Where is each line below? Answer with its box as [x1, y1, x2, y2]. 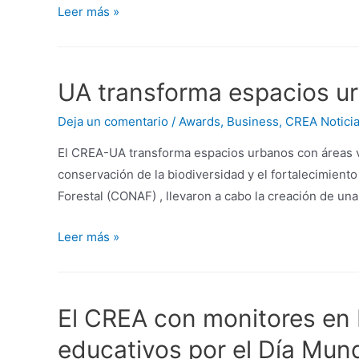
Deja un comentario [58, 114, 168, 130]
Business [227, 114, 279, 130]
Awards [179, 114, 220, 130]
